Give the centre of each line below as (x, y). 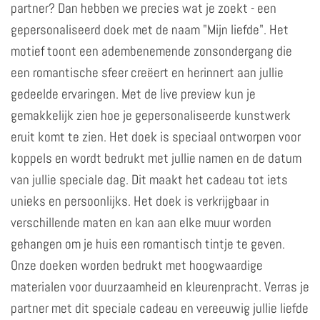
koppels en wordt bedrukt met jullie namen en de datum (156, 158)
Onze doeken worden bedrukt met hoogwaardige (137, 265)
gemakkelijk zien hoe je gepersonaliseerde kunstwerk (151, 115)
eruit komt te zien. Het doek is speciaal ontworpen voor (156, 136)
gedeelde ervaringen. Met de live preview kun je (133, 94)
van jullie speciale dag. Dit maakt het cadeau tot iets (149, 179)
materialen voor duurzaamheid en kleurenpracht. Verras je (160, 286)
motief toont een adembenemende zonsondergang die (151, 51)
